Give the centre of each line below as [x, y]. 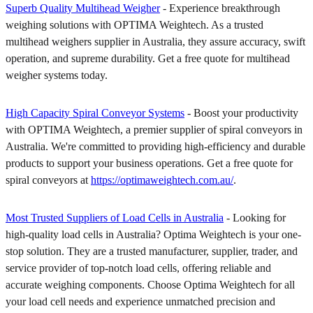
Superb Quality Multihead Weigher [83, 8]
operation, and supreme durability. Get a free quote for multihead [148, 58]
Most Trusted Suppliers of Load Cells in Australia [115, 217]
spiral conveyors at [48, 180]
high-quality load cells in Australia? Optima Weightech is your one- [153, 234]
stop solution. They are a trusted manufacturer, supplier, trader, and [152, 251]
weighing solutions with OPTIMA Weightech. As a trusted [134, 24]
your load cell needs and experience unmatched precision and [140, 301]
